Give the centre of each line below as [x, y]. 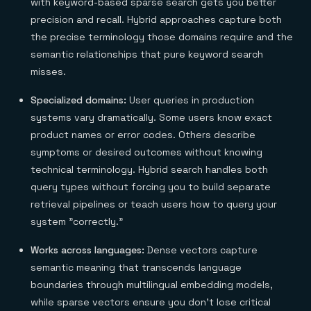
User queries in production [192, 100]
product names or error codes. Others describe [143, 135]
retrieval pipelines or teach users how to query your [154, 204]
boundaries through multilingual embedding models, [152, 285]
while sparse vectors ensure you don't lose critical [151, 302]
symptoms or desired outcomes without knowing [146, 152]
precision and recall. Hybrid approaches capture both [156, 19]
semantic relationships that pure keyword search [147, 54]
